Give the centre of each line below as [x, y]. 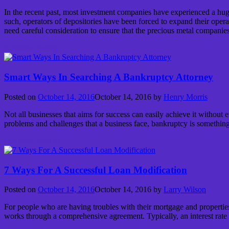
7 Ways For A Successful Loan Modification [96, 170]
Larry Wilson [185, 190]
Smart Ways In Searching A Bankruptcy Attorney [109, 77]
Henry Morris [186, 97]
